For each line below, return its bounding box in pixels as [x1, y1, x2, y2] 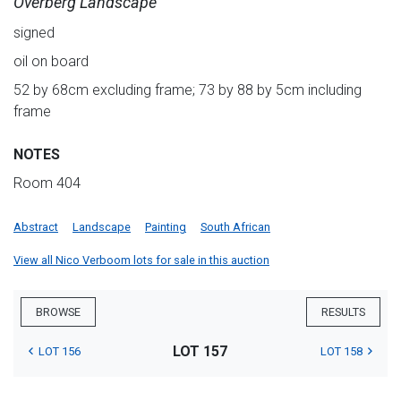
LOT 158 [320, 345, 363, 359]
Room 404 [13, 175, 81, 192]
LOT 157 [173, 343, 228, 361]
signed [13, 24, 55, 42]
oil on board [13, 53, 89, 71]
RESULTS [321, 305, 365, 320]
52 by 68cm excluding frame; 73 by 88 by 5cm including [13, 81, 362, 99]
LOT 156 [38, 345, 81, 359]
